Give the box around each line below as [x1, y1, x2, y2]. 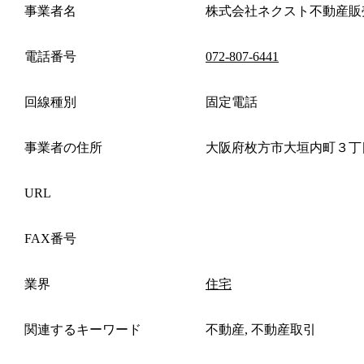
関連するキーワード [24, 322, 141, 336]
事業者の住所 [24, 140, 102, 154]
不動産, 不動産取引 [206, 322, 316, 336]
